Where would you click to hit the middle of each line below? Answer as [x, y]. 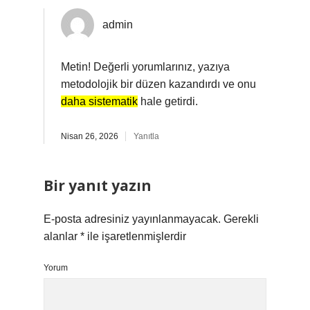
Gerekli [241, 219]
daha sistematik [99, 101]
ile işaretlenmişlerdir [135, 236]
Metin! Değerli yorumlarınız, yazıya [145, 67]
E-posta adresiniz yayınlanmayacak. [132, 219]
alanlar [62, 236]
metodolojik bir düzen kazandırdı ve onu [158, 84]
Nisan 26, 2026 [90, 136]
